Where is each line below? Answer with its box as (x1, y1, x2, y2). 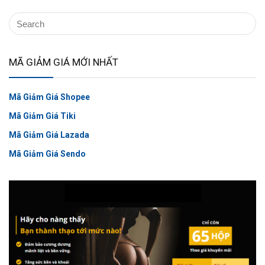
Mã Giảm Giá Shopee (9, 92, 90, 102)
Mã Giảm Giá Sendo (9, 149, 86, 159)
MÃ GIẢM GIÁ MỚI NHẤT (9, 56, 118, 69)
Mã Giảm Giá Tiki (9, 111, 76, 121)
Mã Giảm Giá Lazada (9, 130, 89, 140)
